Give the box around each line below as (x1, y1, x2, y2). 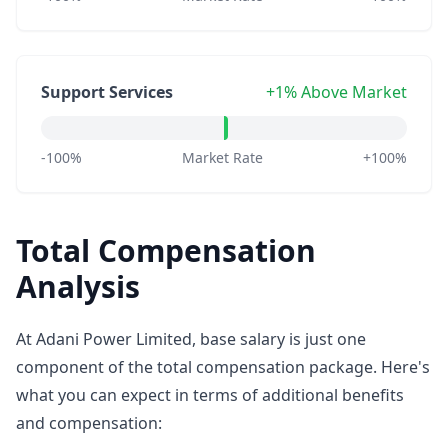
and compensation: (16, 412, 162, 434)
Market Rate (182, 148, 263, 167)
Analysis (16, 266, 140, 307)
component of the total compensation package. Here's (16, 356, 430, 378)
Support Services (41, 81, 173, 103)
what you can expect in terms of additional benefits (16, 384, 404, 406)
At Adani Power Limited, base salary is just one (16, 328, 366, 350)
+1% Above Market (266, 81, 407, 103)
